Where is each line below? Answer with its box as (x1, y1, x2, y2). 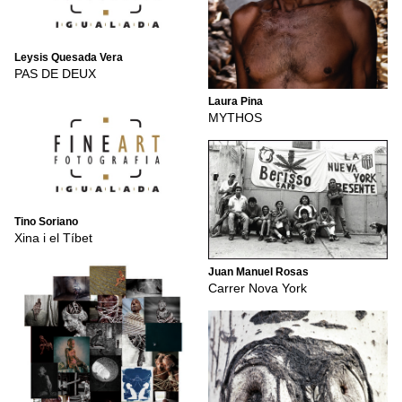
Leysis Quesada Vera (14, 51, 123, 65)
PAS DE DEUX (14, 66, 96, 81)
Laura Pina (208, 95, 263, 109)
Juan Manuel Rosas (208, 266, 309, 279)
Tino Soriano (14, 215, 78, 229)
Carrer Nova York (208, 280, 307, 295)
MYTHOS (208, 109, 262, 125)
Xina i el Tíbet (14, 230, 92, 245)
